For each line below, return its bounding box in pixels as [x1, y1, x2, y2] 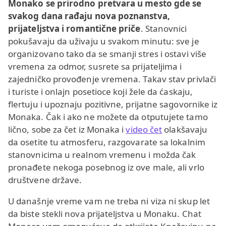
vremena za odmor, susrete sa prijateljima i [8, 61, 182, 73]
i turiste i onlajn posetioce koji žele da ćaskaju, [8, 86, 193, 98]
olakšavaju [162, 124, 208, 136]
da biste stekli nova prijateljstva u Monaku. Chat [8, 208, 201, 220]
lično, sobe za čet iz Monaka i [8, 124, 126, 136]
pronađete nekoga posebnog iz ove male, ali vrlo [8, 161, 204, 174]
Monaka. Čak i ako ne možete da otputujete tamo [8, 111, 208, 123]
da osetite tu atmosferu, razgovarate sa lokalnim [8, 136, 205, 148]
